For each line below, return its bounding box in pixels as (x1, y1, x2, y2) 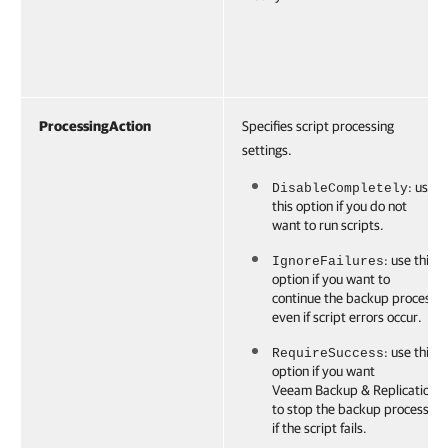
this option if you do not (272, 198, 407, 214)
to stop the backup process (272, 401, 429, 417)
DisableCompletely (272, 181, 408, 196)
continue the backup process (272, 290, 437, 306)
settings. (242, 142, 292, 158)
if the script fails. (272, 420, 367, 436)
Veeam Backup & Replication (272, 382, 437, 398)
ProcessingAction (39, 118, 151, 134)
